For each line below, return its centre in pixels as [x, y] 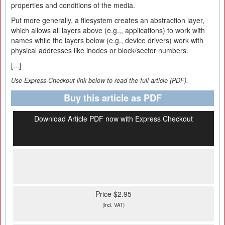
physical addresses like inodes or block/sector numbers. [100, 50]
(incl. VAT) [114, 205]
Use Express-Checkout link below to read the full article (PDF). [100, 80]
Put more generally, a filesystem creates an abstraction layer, [108, 20]
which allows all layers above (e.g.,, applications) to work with [108, 30]
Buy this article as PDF [113, 98]
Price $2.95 [114, 194]
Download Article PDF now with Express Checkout [114, 119]
